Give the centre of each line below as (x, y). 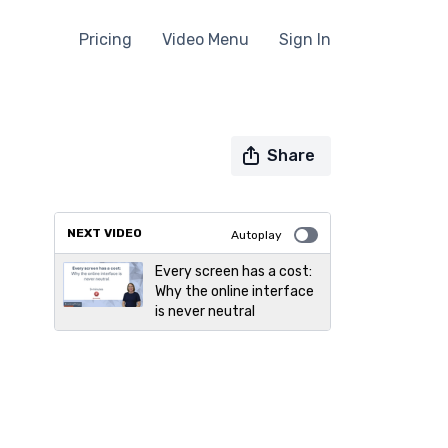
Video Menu (205, 39)
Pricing (105, 39)
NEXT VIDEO (104, 233)
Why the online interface (234, 291)
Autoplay (256, 235)
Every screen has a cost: (233, 271)
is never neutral (204, 311)
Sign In (305, 39)
